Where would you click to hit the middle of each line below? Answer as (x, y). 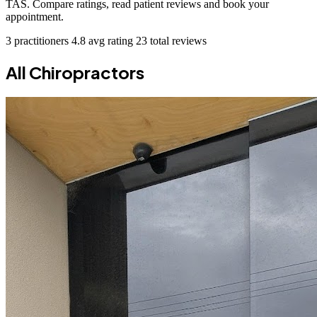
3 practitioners (39, 40)
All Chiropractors (75, 72)
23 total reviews (171, 40)
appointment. (35, 16)
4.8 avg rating (104, 40)
